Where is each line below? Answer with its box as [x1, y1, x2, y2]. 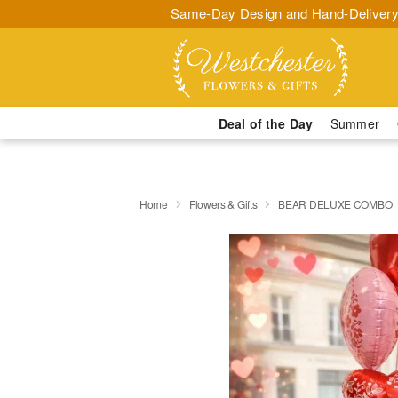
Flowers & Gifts [188, 195, 258, 211]
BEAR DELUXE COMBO [278, 195, 393, 211]
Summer [330, 115, 379, 132]
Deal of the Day [218, 115, 313, 132]
